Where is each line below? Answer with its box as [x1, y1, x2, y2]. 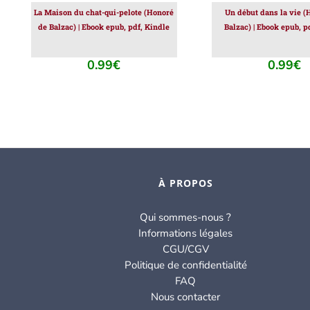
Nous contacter [151, 290, 221, 304]
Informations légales [138, 226, 233, 241]
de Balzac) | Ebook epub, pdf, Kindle [38, 21, 170, 33]
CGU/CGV [162, 242, 209, 257]
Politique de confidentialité [124, 258, 247, 273]
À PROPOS [158, 176, 213, 190]
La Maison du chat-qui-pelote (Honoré [34, 7, 174, 18]
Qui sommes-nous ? [140, 210, 232, 225]
